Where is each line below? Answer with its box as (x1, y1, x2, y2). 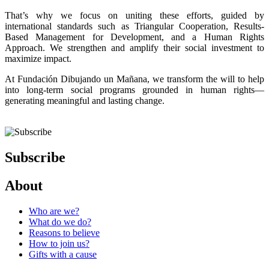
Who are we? (29, 205, 79, 216)
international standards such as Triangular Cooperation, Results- (5, 20, 264, 31)
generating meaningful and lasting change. (5, 95, 165, 106)
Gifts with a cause (29, 249, 97, 259)
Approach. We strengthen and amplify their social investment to (5, 42, 264, 53)
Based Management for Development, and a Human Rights (5, 31, 264, 42)
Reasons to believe (29, 227, 100, 238)
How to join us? (29, 238, 89, 249)
